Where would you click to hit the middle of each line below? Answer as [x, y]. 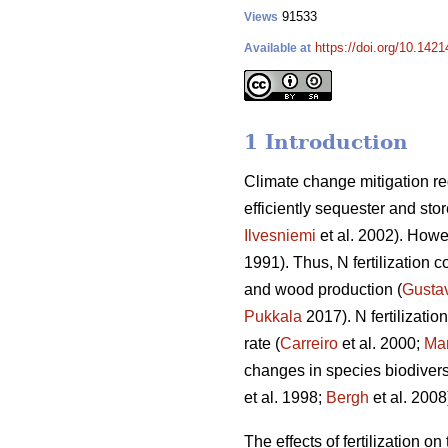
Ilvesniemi [280, 236]
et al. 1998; [285, 398]
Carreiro [309, 344]
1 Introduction [326, 142]
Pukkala [273, 317]
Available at [277, 48]
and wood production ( [323, 290]
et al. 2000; [381, 344]
